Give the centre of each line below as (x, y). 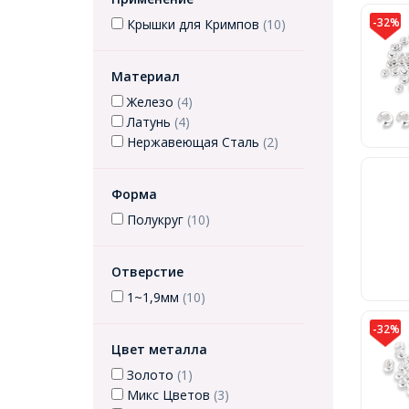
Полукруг (155, 220)
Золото (150, 375)
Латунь (149, 122)
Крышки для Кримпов (193, 24)
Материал (146, 76)
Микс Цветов (168, 395)
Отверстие (147, 272)
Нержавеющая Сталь (193, 142)
